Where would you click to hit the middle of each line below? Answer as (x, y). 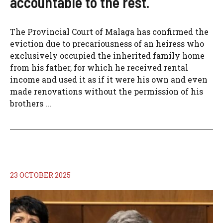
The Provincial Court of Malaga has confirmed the (109, 32)
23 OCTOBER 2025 (40, 175)
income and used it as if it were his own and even (109, 79)
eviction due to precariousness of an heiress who (107, 44)
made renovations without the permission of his (107, 91)
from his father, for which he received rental (99, 67)
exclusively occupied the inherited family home (107, 56)
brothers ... (31, 103)
